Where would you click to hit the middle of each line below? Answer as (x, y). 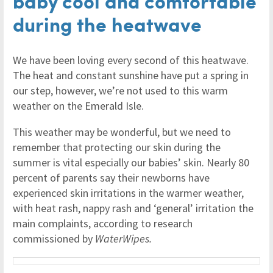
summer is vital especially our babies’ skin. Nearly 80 (131, 162)
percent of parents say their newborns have (111, 178)
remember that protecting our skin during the (117, 147)
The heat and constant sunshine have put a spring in (131, 75)
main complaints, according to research (103, 223)
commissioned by (54, 239)
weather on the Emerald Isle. (78, 106)
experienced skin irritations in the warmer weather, (128, 193)
